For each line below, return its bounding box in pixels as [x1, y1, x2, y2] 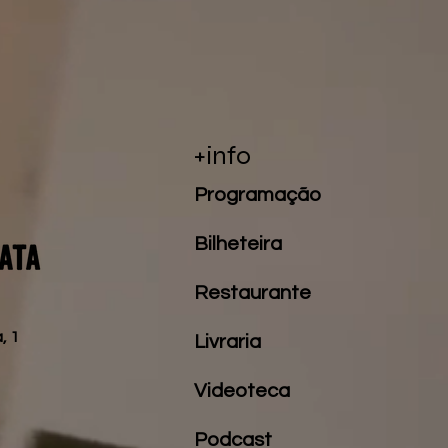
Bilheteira [194, 234, 283, 254]
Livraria [194, 332, 262, 352]
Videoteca [194, 381, 291, 401]
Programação [194, 185, 322, 205]
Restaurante [194, 283, 312, 303]
